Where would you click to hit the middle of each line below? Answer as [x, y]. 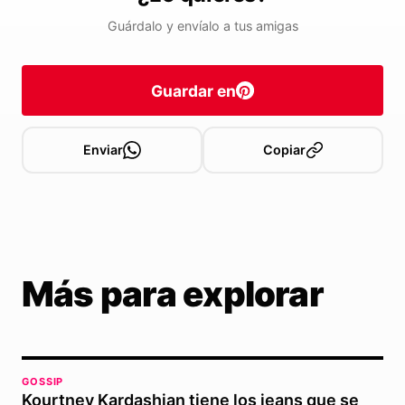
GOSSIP [43, 382]
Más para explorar [173, 294]
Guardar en [193, 90]
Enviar [103, 150]
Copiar [284, 150]
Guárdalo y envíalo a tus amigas [202, 26]
